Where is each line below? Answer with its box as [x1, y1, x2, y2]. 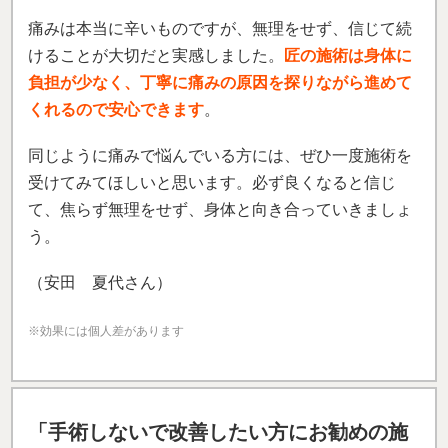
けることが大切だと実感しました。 [28, 47, 284, 65]
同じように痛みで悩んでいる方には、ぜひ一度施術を [28, 147, 412, 165]
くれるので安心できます [28, 101, 204, 119]
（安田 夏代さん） [28, 274, 172, 292]
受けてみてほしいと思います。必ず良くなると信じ [28, 174, 396, 192]
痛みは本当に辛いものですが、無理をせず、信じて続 [28, 20, 412, 38]
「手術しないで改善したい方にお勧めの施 [28, 420, 408, 443]
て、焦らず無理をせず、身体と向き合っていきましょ [28, 201, 412, 219]
